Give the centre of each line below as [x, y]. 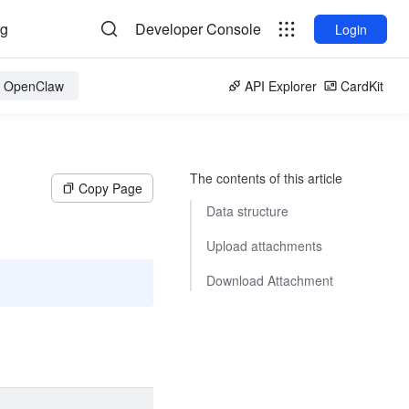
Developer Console [198, 29]
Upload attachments [264, 246]
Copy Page [110, 188]
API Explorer [281, 86]
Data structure [247, 211]
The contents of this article [266, 178]
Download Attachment [270, 280]
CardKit [362, 86]
